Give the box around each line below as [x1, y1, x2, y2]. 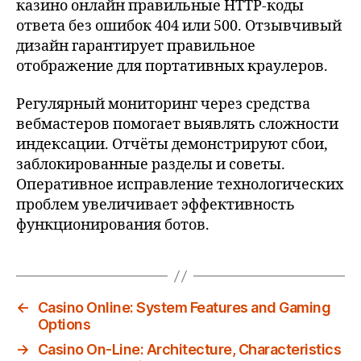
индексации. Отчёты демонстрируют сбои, [16, 135, 328, 154]
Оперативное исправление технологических [16, 176, 343, 194]
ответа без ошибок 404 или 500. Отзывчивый [16, 16, 342, 35]
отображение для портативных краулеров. [16, 56, 328, 76]
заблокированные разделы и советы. [16, 156, 285, 174]
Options [37, 316, 91, 333]
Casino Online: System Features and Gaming [37, 299, 331, 316]
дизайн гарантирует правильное [16, 36, 255, 56]
